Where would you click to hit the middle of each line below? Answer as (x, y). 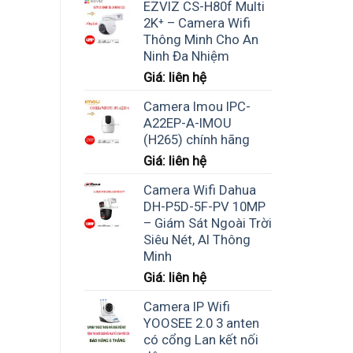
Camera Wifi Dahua (200, 190)
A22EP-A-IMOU (188, 123)
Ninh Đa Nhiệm (186, 56)
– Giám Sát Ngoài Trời (208, 223)
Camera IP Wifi (187, 306)
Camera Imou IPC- (197, 106)
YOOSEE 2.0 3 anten (201, 323)
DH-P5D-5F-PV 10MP (204, 206)
